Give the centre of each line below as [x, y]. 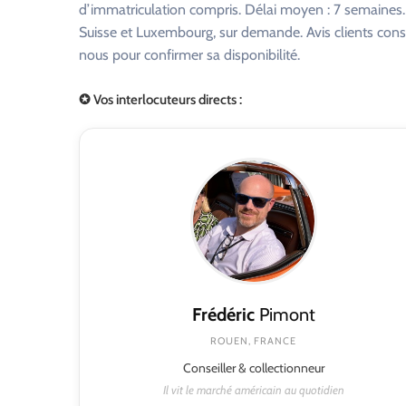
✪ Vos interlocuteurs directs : [160, 99]
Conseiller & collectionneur [253, 367]
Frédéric [223, 314]
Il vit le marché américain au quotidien [253, 389]
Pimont [285, 314]
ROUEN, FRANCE [253, 340]
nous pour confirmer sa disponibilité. [189, 55]
